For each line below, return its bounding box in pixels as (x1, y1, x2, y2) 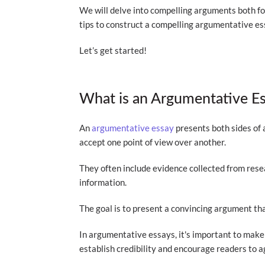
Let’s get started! (79, 45, 147, 56)
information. (79, 177, 129, 188)
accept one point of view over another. (79, 137, 227, 147)
